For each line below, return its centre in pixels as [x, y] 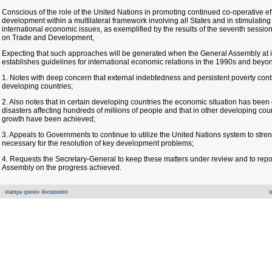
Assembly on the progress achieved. [62, 168]
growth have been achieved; [49, 119]
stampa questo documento [36, 192]
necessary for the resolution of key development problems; [98, 143]
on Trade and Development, [48, 38]
